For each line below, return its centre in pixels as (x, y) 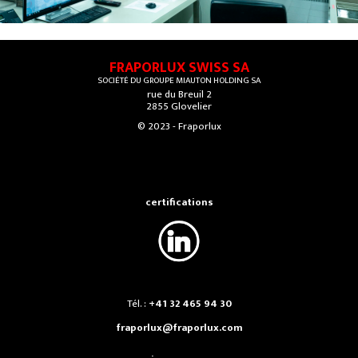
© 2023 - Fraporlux (179, 127)
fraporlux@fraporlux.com (179, 328)
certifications (179, 203)
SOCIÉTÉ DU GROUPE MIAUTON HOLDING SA (179, 81)
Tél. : (137, 304)
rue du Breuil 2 (179, 95)
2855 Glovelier (179, 107)
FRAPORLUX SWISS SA (179, 68)
